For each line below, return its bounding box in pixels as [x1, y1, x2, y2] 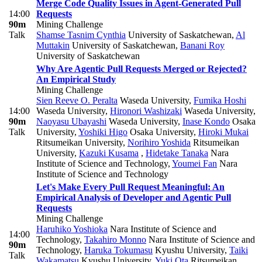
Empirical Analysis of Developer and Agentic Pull [36, 192, 231, 203]
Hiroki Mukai [198, 127, 249, 137]
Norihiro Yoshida [127, 137, 191, 148]
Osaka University [127, 127, 194, 137]
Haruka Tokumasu [84, 245, 153, 256]
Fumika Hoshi [194, 95, 246, 106]
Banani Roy [180, 40, 225, 51]
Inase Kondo [182, 116, 230, 127]
